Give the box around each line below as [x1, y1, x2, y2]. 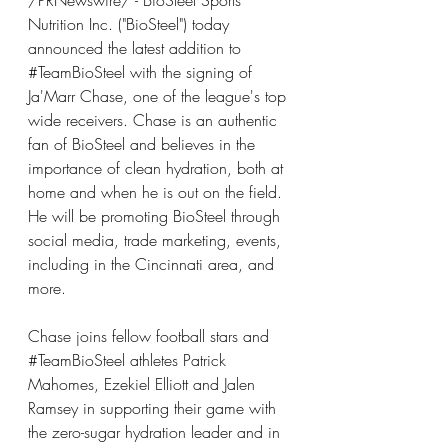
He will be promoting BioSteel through [28, 205, 285, 227]
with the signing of [125, 61, 257, 83]
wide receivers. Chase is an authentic [28, 109, 282, 131]
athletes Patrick [125, 349, 231, 371]
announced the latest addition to [28, 37, 246, 59]
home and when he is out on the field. [28, 181, 287, 203]
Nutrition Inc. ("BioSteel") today [28, 13, 234, 35]
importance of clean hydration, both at [28, 157, 288, 179]
